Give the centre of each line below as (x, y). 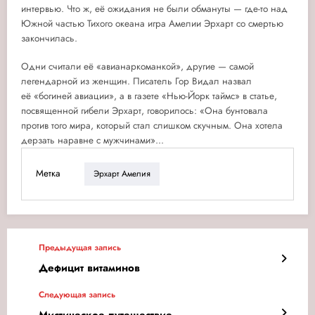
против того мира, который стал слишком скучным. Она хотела (152, 125)
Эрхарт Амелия (122, 174)
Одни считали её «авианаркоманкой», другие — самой (137, 66)
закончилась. (49, 38)
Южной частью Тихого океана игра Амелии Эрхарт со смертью (152, 23)
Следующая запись (77, 294)
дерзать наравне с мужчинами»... (92, 140)
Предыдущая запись (80, 247)
